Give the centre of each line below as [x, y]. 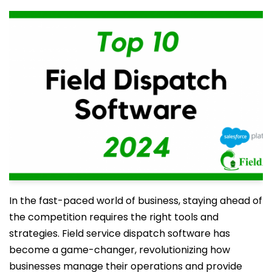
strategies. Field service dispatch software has [120, 233]
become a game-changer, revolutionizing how [120, 250]
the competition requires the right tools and [114, 217]
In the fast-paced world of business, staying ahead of [136, 200]
